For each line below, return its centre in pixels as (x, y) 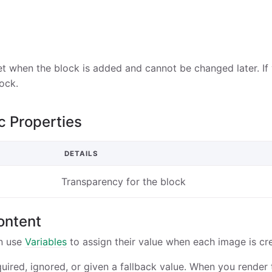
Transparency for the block (123, 181)
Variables (46, 242)
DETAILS (81, 153)
